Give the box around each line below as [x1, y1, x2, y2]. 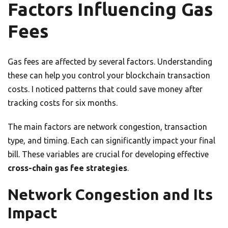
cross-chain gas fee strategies [8, 163, 127, 173]
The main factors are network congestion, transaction [8, 122, 207, 132]
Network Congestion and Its [8, 186, 213, 204]
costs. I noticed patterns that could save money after [8, 84, 203, 94]
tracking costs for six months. [8, 98, 118, 108]
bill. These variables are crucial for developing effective [8, 150, 209, 159]
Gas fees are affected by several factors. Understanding [8, 57, 212, 67]
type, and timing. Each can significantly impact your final [8, 136, 215, 146]
